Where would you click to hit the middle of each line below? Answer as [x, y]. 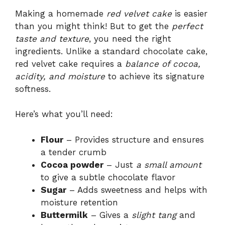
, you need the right [130, 38]
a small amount [169, 164]
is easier [190, 13]
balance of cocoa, [163, 64]
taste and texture [52, 38]
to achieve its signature [155, 76]
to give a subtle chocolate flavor [108, 177]
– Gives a [110, 215]
